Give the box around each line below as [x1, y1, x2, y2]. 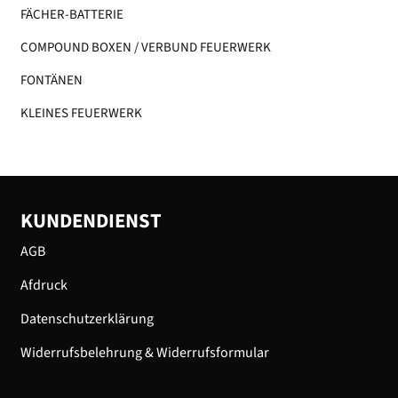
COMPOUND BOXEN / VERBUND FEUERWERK [20, 38, 271, 58]
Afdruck [20, 275, 68, 295]
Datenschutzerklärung [20, 308, 154, 329]
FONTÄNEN [20, 71, 83, 91]
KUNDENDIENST [20, 206, 162, 235]
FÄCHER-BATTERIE [20, 5, 123, 25]
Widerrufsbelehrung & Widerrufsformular [20, 342, 269, 362]
